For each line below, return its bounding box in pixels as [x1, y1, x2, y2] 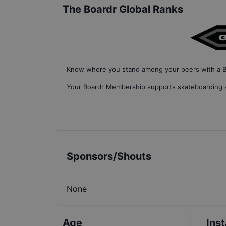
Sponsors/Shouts [67, 150, 151, 162]
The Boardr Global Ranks [63, 3, 183, 15]
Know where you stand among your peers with [67, 65, 215, 73]
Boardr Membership [83, 83, 145, 91]
